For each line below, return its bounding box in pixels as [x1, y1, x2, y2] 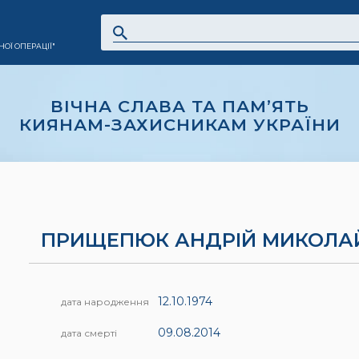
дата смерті [61, 327, 118, 340]
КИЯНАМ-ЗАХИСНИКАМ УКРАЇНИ [18, 115, 341, 135]
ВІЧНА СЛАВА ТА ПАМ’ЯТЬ [50, 96, 309, 117]
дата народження [61, 296, 150, 309]
